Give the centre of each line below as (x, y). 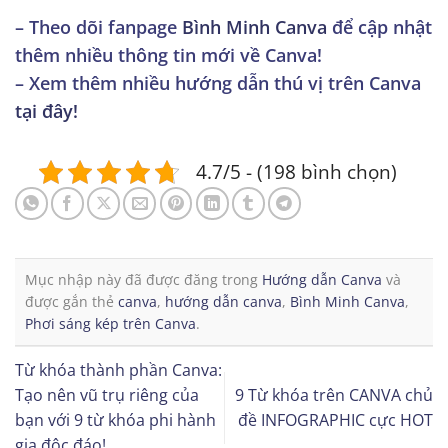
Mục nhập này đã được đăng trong (143, 279)
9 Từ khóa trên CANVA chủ (334, 394)
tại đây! (46, 111)
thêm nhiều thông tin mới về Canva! (168, 55)
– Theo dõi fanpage (98, 27)
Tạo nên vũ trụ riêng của (107, 394)
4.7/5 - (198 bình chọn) (296, 172)
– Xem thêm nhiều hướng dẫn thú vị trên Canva (218, 83)
